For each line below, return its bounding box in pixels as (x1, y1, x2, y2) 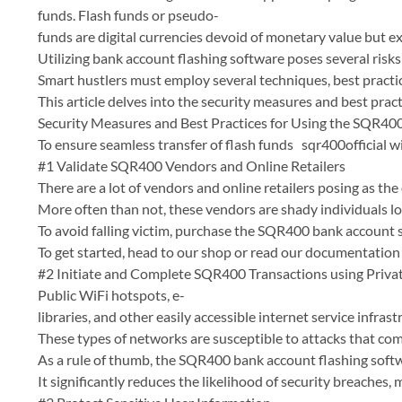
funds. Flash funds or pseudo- (38, 6, 219, 24)
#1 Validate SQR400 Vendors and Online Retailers (38, 157, 345, 175)
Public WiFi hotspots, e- (38, 286, 185, 304)
